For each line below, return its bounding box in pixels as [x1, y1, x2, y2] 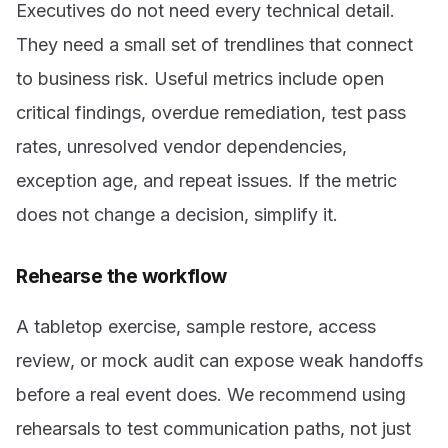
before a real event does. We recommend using [16, 384, 406, 406]
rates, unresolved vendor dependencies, [16, 135, 347, 157]
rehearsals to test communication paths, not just [16, 418, 411, 440]
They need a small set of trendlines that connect [16, 33, 413, 55]
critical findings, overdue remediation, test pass [16, 101, 406, 123]
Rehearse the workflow [16, 263, 227, 288]
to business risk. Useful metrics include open [16, 67, 384, 89]
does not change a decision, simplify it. [16, 203, 338, 225]
